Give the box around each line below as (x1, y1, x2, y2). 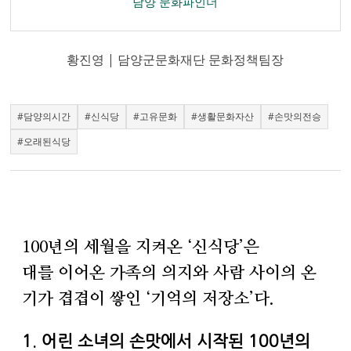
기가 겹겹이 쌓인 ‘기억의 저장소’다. (22, 291, 274, 308)
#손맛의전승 (268, 110, 322, 124)
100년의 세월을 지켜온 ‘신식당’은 (22, 239, 260, 256)
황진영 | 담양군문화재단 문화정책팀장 (67, 51, 284, 69)
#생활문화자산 (191, 110, 255, 124)
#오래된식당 (17, 135, 71, 149)
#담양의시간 (17, 110, 71, 124)
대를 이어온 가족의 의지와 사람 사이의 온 (22, 265, 317, 282)
